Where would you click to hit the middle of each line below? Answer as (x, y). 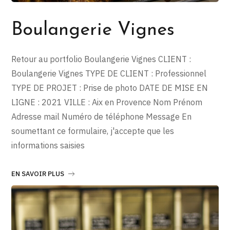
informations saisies (48, 146)
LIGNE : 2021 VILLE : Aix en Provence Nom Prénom (107, 102)
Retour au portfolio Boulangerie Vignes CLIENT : (101, 59)
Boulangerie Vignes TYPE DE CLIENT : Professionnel (109, 74)
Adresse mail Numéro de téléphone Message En (102, 117)
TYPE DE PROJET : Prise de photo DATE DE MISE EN (110, 88)
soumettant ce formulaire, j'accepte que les (93, 131)
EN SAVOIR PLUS (38, 174)
